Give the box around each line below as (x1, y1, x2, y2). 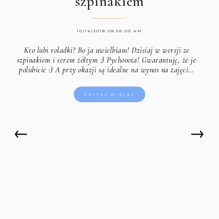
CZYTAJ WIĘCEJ (84, 91, 135, 97)
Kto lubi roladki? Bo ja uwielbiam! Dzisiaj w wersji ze (23, 45, 190, 55)
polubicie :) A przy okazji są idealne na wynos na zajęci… (19, 65, 194, 75)
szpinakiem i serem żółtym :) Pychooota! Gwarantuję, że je (17, 55, 197, 65)
